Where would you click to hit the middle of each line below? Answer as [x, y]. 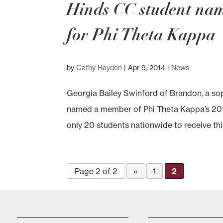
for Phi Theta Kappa [141, 35]
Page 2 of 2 [96, 171]
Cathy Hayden [99, 68]
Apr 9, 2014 [147, 68]
